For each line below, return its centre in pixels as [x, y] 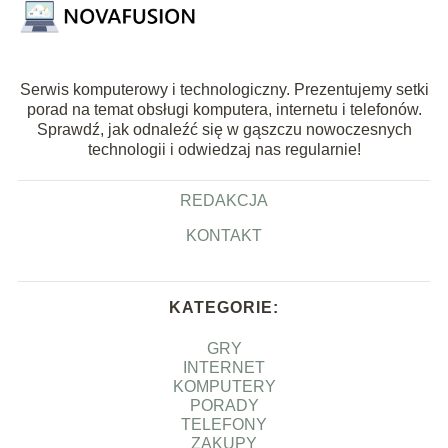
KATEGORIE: [224, 307]
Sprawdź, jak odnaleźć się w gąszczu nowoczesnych [224, 129]
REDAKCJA [224, 200]
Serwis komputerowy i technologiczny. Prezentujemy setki [224, 89]
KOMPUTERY [224, 386]
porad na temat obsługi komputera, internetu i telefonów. [224, 109]
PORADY [224, 405]
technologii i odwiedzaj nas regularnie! [224, 149]
